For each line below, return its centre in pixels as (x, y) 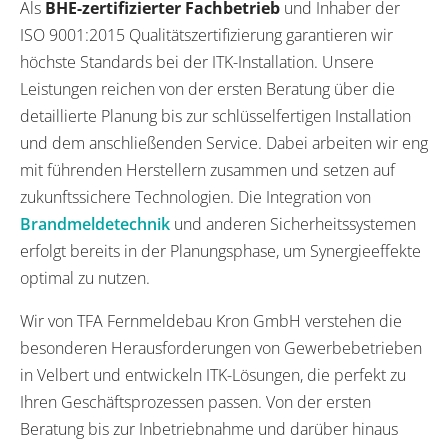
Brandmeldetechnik (95, 223)
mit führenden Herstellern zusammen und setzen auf (207, 169)
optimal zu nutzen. (85, 277)
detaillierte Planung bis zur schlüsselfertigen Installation (215, 115)
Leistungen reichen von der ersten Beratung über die (207, 88)
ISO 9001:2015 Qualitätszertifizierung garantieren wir (206, 34)
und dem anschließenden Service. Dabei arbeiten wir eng (224, 142)
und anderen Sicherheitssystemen (293, 223)
